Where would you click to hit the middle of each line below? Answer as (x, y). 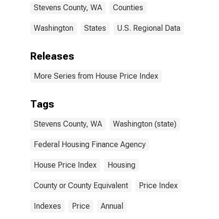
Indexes (47, 206)
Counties (128, 8)
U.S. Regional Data (149, 28)
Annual (112, 206)
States (95, 28)
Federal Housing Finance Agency (90, 144)
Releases (52, 56)
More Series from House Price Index (96, 76)
